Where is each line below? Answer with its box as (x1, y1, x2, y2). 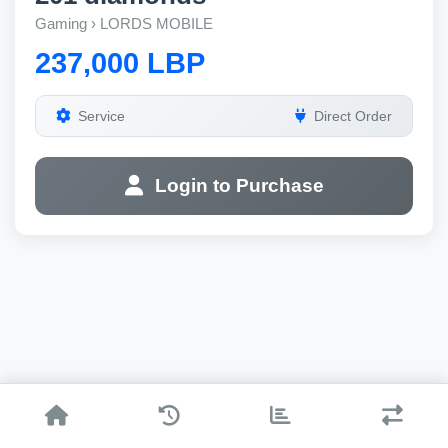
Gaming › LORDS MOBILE (35, 15, 213, 32)
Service (78, 108, 125, 124)
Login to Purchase (154, 175, 324, 196)
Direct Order (314, 108, 392, 124)
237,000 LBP (35, 47, 205, 79)
